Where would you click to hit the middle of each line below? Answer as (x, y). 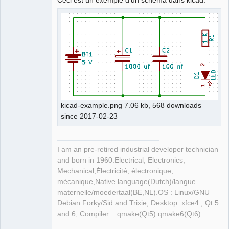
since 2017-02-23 (90, 116)
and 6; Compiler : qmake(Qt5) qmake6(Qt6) (129, 214)
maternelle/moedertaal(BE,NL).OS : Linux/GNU (133, 193)
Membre (17, 5)
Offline (23, 17)
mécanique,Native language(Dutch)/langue (127, 182)
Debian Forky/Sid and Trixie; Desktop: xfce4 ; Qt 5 (138, 203)
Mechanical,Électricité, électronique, (115, 171)
